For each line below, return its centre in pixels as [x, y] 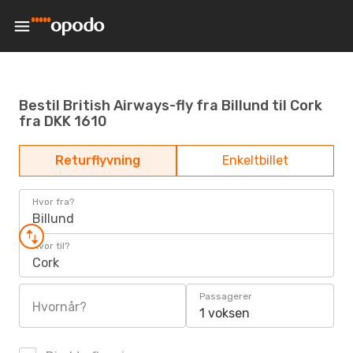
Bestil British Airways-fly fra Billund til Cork [171, 105]
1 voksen [225, 313]
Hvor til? [51, 246]
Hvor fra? [53, 202]
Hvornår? [59, 307]
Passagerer [226, 296]
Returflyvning [98, 160]
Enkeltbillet [255, 160]
